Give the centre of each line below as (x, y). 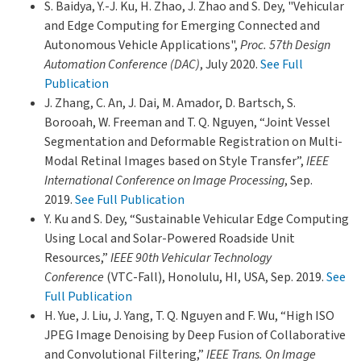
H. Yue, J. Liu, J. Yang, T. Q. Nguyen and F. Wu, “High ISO (189, 315)
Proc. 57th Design (285, 45)
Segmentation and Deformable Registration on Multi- (193, 141)
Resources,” (77, 257)
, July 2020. (230, 64)
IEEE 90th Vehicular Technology (191, 257)
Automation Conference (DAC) (122, 64)
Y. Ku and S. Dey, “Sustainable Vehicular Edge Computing (197, 219)
